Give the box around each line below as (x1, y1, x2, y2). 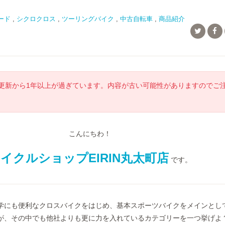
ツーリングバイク (62, 15, 114, 23)
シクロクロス (17, 15, 56, 23)
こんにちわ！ (69, 130, 111, 138)
